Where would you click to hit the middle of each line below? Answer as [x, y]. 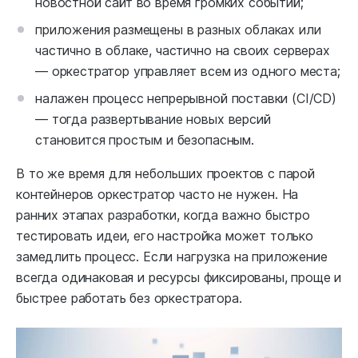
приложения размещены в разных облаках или [178, 30]
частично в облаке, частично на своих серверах [183, 51]
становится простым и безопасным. [145, 140]
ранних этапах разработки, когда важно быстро [163, 215]
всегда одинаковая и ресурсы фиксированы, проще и [179, 278]
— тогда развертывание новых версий [153, 119]
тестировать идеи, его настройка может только [165, 236]
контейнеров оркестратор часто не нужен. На [157, 195]
